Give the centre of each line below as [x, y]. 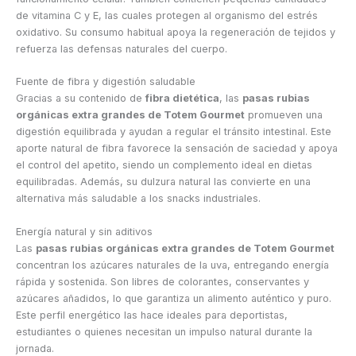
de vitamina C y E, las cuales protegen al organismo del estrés [167, 15]
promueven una [284, 115]
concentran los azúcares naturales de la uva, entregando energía [172, 265]
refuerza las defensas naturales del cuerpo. [122, 48]
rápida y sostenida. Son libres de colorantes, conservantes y [163, 281]
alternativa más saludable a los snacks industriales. [138, 199]
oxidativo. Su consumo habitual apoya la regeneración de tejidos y [176, 32]
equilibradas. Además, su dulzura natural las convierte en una [163, 182]
